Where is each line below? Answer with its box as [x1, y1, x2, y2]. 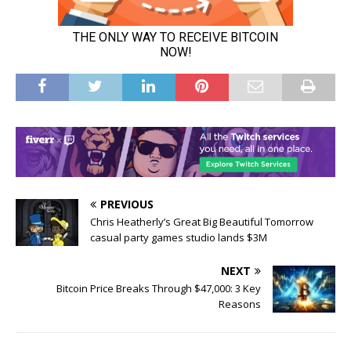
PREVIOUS [100, 196, 154, 212]
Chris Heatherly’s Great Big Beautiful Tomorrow [90, 214, 313, 229]
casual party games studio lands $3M [90, 230, 267, 244]
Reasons [219, 296, 261, 311]
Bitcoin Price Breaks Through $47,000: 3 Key [56, 280, 261, 295]
